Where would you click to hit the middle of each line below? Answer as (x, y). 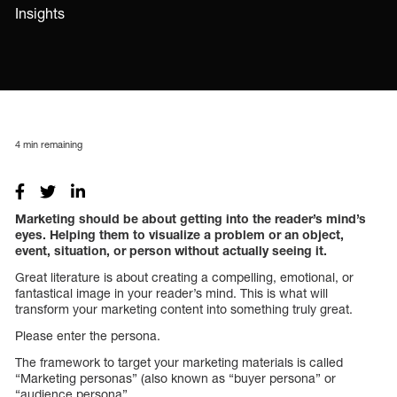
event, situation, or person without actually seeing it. (171, 250)
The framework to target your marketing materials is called (179, 362)
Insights (40, 13)
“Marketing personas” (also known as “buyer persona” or (175, 378)
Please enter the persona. (88, 335)
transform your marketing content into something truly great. (184, 308)
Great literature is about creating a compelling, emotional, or (184, 276)
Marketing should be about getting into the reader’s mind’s (191, 218)
